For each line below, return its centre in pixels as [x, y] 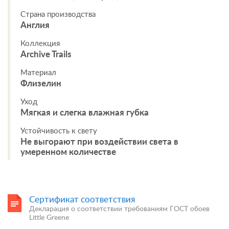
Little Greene [49, 218]
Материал [38, 73]
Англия [35, 25]
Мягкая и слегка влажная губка [85, 113]
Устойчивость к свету [59, 131]
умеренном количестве [68, 152]
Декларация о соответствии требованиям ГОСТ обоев [119, 209]
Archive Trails [46, 54]
